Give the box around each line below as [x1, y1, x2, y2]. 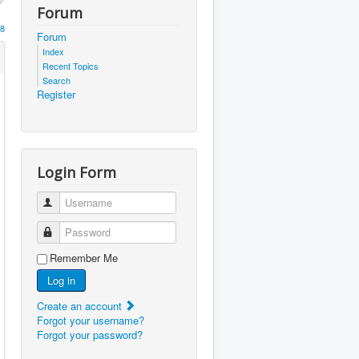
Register [37, 87, 75, 103]
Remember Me [50, 250, 118, 266]
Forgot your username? [37, 313, 144, 329]
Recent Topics [42, 59, 99, 73]
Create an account [37, 298, 125, 314]
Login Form [37, 163, 116, 183]
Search [42, 74, 71, 87]
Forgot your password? [37, 327, 143, 343]
